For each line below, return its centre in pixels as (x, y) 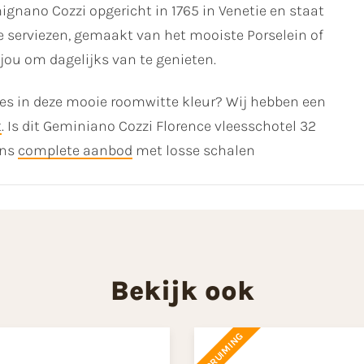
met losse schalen (194, 151)
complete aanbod (75, 151)
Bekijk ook (182, 290)
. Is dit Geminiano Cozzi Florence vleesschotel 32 (159, 126)
